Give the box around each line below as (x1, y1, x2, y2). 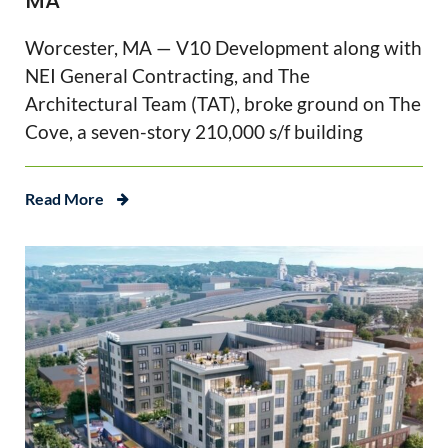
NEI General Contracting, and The (25, 64, 310, 88)
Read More (25, 189, 104, 209)
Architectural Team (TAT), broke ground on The (25, 92, 421, 116)
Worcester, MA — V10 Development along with (25, 36, 422, 60)
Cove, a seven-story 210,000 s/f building (25, 120, 363, 144)
